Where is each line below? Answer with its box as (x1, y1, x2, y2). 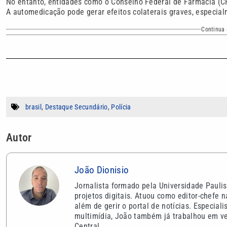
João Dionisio (74, 164, 129, 176)
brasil (25, 102, 42, 111)
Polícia (111, 102, 131, 111)
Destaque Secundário (45, 102, 108, 111)
